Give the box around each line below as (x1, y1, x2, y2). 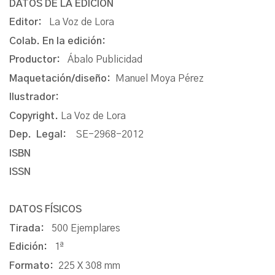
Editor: (9, 17, 49, 28)
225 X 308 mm (58, 260, 120, 271)
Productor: (9, 55, 68, 65)
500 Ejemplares (52, 223, 120, 233)
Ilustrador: (9, 92, 61, 103)
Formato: (9, 260, 58, 271)
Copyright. (9, 110, 61, 121)
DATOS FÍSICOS (9, 204, 84, 215)
